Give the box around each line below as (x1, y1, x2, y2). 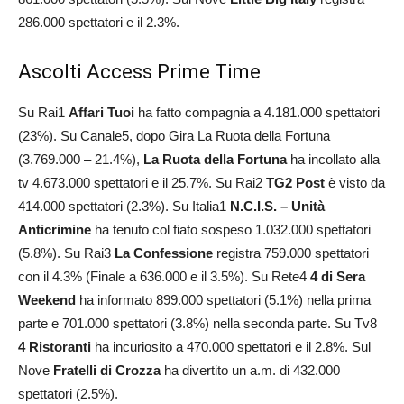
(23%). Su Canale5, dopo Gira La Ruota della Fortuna (18, 127, 330, 143)
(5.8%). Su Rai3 (18, 244, 115, 261)
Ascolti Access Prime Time (18, 60, 261, 83)
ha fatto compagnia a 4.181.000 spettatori (134, 104, 380, 120)
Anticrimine (18, 221, 91, 237)
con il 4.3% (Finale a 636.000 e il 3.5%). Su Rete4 (18, 268, 310, 284)
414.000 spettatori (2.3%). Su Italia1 (18, 197, 230, 214)
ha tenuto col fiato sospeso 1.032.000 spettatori (91, 221, 371, 237)
